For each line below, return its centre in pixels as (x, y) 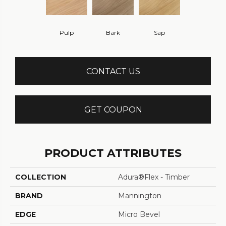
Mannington (140, 196)
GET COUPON (113, 109)
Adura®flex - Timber (154, 177)
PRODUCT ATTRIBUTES (113, 153)
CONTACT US (113, 71)
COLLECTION (41, 177)
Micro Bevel (139, 215)
